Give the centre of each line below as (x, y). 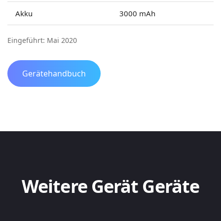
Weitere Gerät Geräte (110, 186)
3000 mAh (137, 13)
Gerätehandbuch (54, 74)
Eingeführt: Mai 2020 (42, 40)
